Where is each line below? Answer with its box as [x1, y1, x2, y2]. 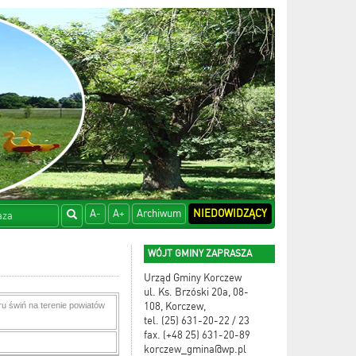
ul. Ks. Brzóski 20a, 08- [144, 286, 249, 298]
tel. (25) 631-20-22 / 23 [144, 315, 250, 327]
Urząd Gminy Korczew [144, 272, 242, 284]
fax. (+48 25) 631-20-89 [144, 329, 250, 341]
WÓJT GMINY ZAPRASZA [148, 248, 252, 259]
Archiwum [137, 207, 181, 219]
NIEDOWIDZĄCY [193, 207, 267, 219]
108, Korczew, [144, 300, 208, 312]
